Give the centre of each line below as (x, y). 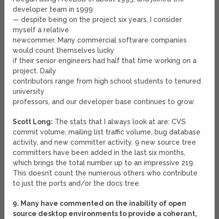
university (29, 92)
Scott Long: (33, 122)
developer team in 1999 (53, 10)
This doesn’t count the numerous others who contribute (105, 173)
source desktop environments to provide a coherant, (105, 214)
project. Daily (35, 71)
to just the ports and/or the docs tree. (77, 184)
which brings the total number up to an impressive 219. (104, 163)
